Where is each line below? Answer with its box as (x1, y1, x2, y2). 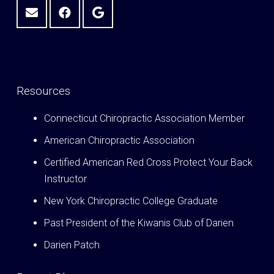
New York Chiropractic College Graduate (44, 195, 218, 207)
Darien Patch (44, 239, 100, 251)
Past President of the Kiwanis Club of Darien (44, 217, 234, 229)
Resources (17, 84, 70, 98)
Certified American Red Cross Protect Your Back (44, 157, 253, 169)
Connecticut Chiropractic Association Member (44, 113, 245, 125)
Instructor (44, 173, 87, 185)
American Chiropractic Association (44, 135, 194, 147)
